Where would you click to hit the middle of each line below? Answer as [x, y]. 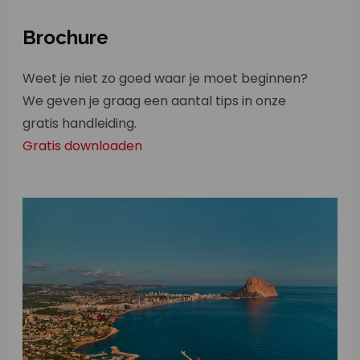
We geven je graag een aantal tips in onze [154, 100]
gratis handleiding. [80, 123]
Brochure [65, 37]
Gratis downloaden [82, 145]
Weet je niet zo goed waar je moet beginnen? [165, 78]
